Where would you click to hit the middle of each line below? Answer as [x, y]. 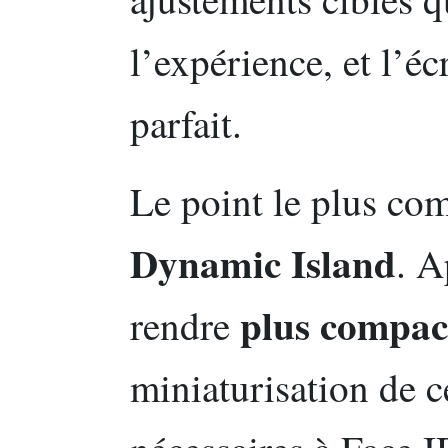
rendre [185, 324]
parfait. [186, 122]
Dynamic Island [263, 262]
